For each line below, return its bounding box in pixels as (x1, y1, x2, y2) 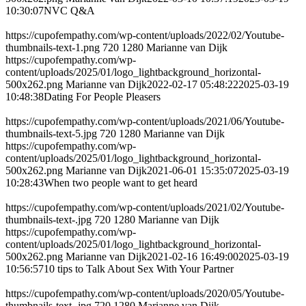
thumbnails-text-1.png (5, 42, 100, 54)
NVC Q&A (44, 5, 95, 17)
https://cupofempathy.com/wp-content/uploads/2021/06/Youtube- (5, 115, 284, 128)
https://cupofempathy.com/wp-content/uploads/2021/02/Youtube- (5, 201, 284, 214)
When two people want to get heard (44, 177, 197, 189)
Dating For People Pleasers (44, 91, 161, 103)
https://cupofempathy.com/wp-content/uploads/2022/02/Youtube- (5, 29, 284, 42)
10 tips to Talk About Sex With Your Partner (44, 263, 234, 275)
